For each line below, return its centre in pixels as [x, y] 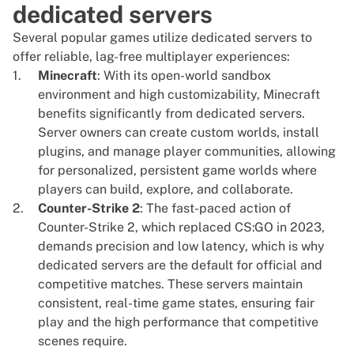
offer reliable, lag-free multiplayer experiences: [151, 57]
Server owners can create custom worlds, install [179, 133]
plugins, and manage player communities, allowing [187, 152]
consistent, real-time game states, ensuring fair [176, 303]
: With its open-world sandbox [184, 76]
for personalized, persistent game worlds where [177, 171]
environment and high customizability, [151, 95]
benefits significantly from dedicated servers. [171, 114]
